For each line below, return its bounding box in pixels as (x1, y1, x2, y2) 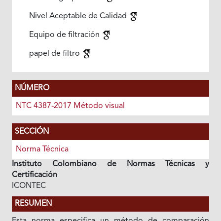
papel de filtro (29, 50, 82, 58)
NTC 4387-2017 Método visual (15, 102, 125, 110)
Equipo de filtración (29, 31, 102, 39)
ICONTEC (11, 182, 46, 190)
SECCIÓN (14, 128, 49, 136)
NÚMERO (14, 84, 49, 92)
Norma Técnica (15, 146, 69, 153)
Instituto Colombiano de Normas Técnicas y (11, 160, 210, 168)
